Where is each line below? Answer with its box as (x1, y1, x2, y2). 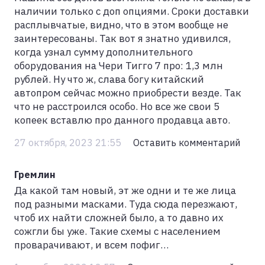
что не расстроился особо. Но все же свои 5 (14, 100, 219, 114)
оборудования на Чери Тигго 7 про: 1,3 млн (14, 59, 223, 73)
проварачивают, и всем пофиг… (14, 238, 169, 252)
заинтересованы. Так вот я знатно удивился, (14, 32, 231, 46)
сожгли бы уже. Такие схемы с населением (14, 225, 221, 238)
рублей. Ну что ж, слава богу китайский (14, 73, 204, 86)
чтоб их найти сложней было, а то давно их (14, 211, 224, 225)
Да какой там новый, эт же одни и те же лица (14, 184, 236, 198)
